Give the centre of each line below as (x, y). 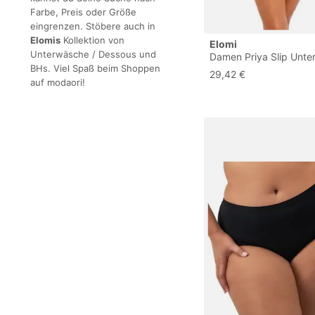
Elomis (45, 40)
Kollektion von (92, 40)
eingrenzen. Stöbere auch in (93, 26)
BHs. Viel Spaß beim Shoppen (95, 68)
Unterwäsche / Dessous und (93, 54)
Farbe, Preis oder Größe (83, 12)
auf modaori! (58, 82)
